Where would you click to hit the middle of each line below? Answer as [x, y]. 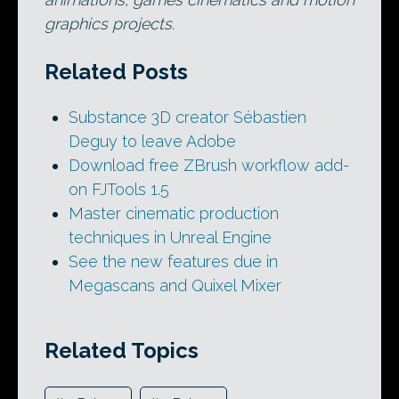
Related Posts [116, 72]
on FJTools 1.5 [119, 189]
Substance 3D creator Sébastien [187, 117]
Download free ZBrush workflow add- [209, 165]
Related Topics [122, 351]
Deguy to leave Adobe [152, 141]
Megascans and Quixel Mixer [175, 285]
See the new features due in [173, 261]
